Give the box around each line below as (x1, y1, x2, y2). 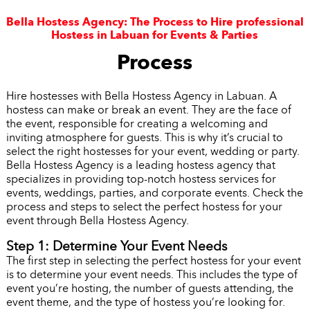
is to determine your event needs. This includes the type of (6, 268, 298, 282)
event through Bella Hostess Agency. (6, 214, 189, 228)
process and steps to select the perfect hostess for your (6, 200, 282, 214)
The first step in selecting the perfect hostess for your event (6, 254, 301, 268)
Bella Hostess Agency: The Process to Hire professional (6, 15, 304, 29)
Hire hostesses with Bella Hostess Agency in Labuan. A (6, 89, 277, 103)
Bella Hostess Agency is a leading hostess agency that (6, 158, 275, 172)
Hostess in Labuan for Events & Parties (51, 28, 259, 42)
